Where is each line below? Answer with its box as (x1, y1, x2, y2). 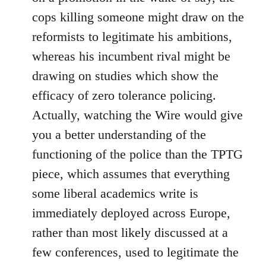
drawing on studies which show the (32, 68, 218, 83)
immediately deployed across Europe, (32, 205, 230, 220)
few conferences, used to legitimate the (32, 245, 239, 259)
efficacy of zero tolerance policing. (32, 88, 216, 103)
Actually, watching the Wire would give (32, 107, 243, 122)
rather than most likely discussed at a (32, 225, 228, 240)
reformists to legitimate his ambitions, (32, 29, 232, 44)
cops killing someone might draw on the (32, 9, 244, 24)
